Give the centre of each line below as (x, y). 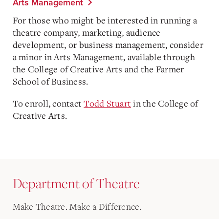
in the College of (166, 103)
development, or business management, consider (108, 44)
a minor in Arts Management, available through (104, 57)
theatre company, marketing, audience (87, 32)
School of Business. (50, 81)
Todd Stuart (107, 103)
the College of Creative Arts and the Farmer (98, 69)
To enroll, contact (47, 103)
